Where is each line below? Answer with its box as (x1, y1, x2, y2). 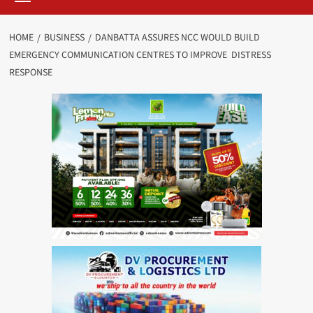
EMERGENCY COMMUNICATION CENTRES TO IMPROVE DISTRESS (8, 48, 271, 63)
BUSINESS (43, 31, 85, 45)
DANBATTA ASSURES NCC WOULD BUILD (94, 31, 260, 45)
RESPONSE (8, 66, 52, 80)
